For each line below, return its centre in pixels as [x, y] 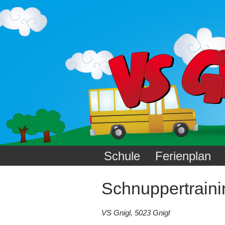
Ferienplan [183, 156]
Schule [122, 156]
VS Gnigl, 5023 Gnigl [136, 212]
